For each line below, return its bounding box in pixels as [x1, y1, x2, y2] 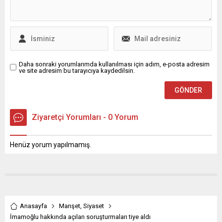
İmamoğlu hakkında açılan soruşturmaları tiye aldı [10, 213, 151, 221]
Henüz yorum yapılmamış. [10, 140, 91, 149]
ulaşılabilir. [121, 17, 153, 26]
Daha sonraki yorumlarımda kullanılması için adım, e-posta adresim [19, 60, 210, 68]
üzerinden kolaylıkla [121, 7, 182, 16]
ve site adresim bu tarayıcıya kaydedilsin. [19, 66, 135, 74]
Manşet [59, 202, 80, 210]
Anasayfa [20, 202, 47, 210]
